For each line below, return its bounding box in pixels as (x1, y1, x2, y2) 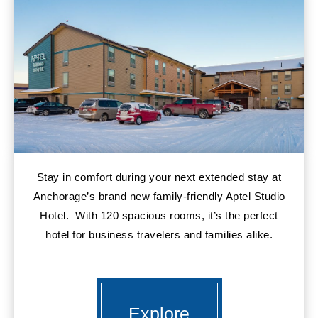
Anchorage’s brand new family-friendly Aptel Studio (33, 190, 285, 202)
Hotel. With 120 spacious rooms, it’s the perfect (40, 209, 278, 221)
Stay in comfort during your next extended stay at (36, 171, 282, 183)
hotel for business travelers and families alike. (45, 229, 273, 241)
